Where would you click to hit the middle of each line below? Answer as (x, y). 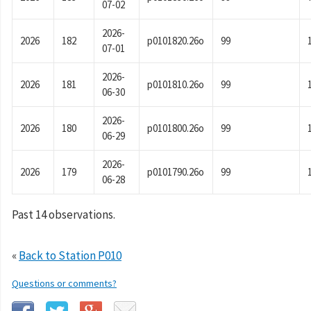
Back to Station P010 (70, 256)
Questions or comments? (64, 284)
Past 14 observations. (64, 215)
